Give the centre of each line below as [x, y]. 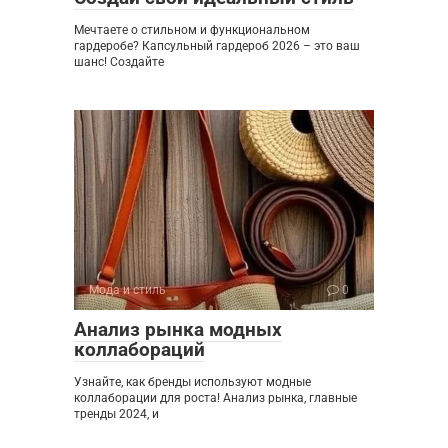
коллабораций [139, 350]
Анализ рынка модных [178, 330]
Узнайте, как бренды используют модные [192, 382]
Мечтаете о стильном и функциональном [192, 30]
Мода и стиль [127, 290]
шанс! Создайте [119, 62]
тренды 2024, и [116, 414]
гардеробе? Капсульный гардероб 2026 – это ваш [217, 46]
